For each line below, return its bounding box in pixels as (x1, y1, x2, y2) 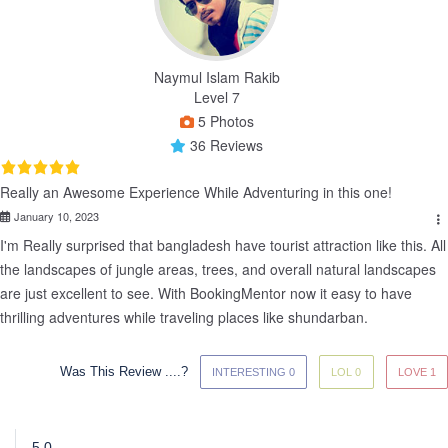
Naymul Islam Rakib (153, 66, 280, 87)
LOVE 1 (397, 365, 436, 378)
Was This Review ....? (59, 364, 188, 380)
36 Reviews (186, 134, 263, 155)
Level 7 (193, 86, 240, 107)
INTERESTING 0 (212, 365, 296, 378)
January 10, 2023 (11, 207, 99, 224)
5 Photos (193, 110, 254, 131)
